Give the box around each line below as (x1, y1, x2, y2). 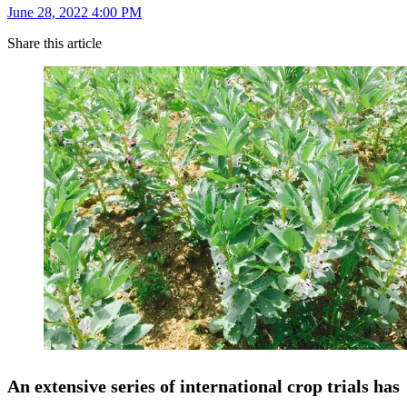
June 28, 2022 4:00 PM (7, 4, 142, 20)
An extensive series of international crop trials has (7, 375, 400, 396)
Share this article (7, 35, 102, 51)
